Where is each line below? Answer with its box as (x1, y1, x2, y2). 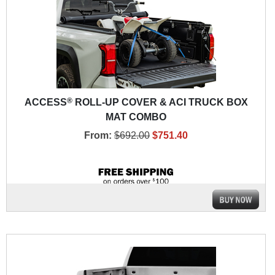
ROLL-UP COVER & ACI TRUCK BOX (72, 96, 248, 107)
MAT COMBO (106, 111, 166, 122)
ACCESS (24, 96, 67, 107)
